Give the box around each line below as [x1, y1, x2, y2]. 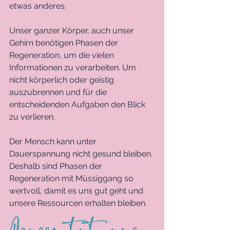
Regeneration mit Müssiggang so [9, 174, 136, 184]
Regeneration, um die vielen [9, 50, 116, 61]
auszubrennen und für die [9, 87, 109, 98]
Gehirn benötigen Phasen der [9, 38, 120, 48]
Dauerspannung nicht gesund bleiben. [9, 149, 155, 159]
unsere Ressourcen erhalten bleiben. [9, 198, 149, 208]
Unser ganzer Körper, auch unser [9, 26, 136, 36]
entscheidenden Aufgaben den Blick [9, 100, 147, 110]
